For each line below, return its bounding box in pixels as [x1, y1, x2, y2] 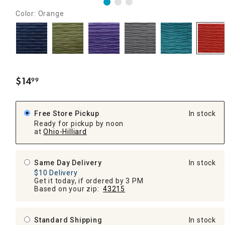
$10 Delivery [34, 168, 78, 177]
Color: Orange [16, 9, 64, 18]
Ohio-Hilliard [43, 127, 87, 136]
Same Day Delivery [34, 158, 102, 167]
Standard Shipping [34, 215, 104, 224]
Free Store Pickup [34, 109, 99, 118]
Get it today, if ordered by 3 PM [34, 176, 144, 185]
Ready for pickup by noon [34, 119, 124, 128]
